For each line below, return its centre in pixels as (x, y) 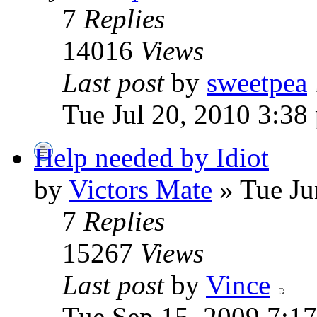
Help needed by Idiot (151, 157)
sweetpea (257, 82)
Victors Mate (140, 189)
